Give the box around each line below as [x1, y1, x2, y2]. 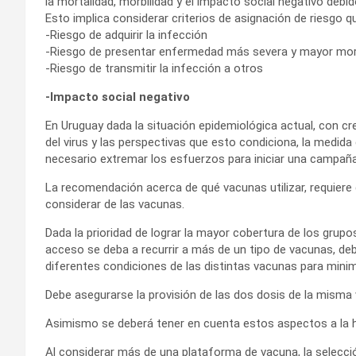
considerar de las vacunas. [45, 197, 184, 212]
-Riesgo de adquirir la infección [45, 28, 207, 43]
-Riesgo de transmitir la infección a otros [45, 61, 263, 76]
